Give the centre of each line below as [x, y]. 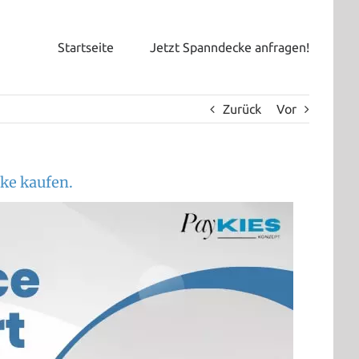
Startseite [86, 47]
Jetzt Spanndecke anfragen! [230, 47]
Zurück [242, 109]
